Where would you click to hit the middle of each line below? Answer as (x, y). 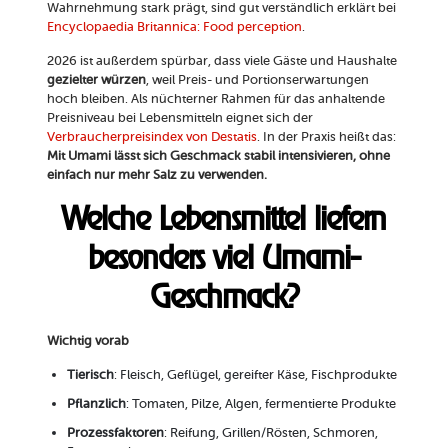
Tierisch (90, 375)
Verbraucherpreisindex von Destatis (151, 137)
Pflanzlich (96, 404)
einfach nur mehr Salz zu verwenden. (156, 175)
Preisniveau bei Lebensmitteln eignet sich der (179, 118)
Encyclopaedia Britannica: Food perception (174, 27)
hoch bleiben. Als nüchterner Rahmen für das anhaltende (215, 99)
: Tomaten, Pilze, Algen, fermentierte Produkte (260, 404)
